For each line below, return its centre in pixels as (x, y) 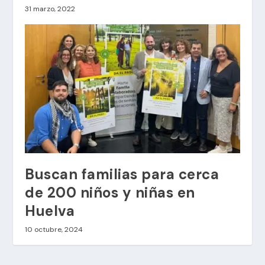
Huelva (50, 211)
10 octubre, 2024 (54, 230)
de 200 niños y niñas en (110, 193)
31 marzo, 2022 (50, 9)
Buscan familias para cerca (122, 174)
